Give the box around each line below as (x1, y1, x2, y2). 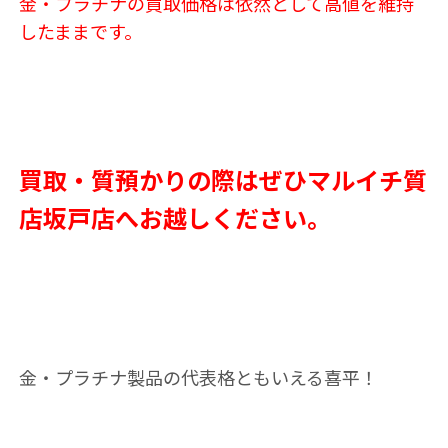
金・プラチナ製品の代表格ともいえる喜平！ (18, 364, 378, 390)
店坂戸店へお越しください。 (18, 200, 331, 235)
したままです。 (18, 18, 142, 44)
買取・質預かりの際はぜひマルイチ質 (18, 162, 427, 197)
